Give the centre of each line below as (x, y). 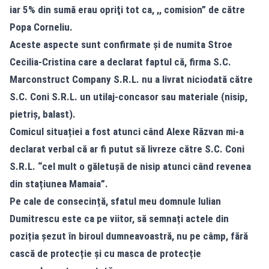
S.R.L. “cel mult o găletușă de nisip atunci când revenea (130, 167)
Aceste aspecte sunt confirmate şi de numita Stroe (121, 45)
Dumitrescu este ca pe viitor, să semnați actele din (119, 219)
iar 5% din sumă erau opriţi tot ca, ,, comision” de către (127, 10)
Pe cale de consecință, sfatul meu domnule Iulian (115, 201)
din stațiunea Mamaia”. (59, 184)
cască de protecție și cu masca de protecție (105, 254)
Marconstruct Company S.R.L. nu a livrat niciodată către (131, 80)
